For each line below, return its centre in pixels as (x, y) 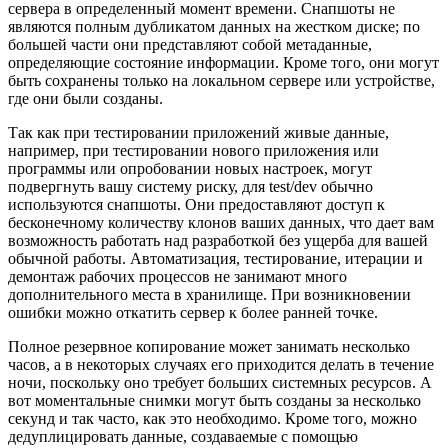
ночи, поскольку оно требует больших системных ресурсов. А (220, 382)
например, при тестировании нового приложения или (193, 150)
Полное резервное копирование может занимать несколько (209, 346)
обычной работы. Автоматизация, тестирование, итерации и (215, 258)
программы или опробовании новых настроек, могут (190, 168)
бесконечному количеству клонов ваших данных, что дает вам (221, 222)
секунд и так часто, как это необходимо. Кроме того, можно (212, 418)
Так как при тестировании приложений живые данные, (198, 132)
